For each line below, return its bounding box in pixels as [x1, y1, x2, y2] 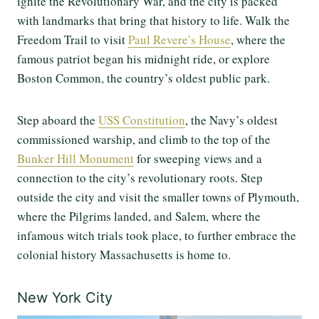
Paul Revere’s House [128, 31, 231, 48]
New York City [17, 289, 113, 307]
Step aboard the [17, 112, 98, 129]
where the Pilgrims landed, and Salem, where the [17, 208, 261, 225]
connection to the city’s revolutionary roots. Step [17, 169, 263, 187]
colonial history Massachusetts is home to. [17, 246, 235, 263]
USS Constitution [98, 112, 185, 129]
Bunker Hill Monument [17, 150, 134, 167]
